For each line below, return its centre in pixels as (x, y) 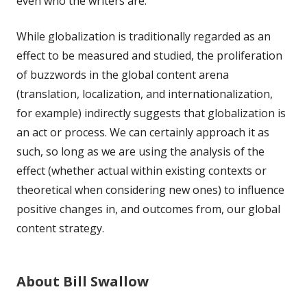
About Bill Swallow (83, 281)
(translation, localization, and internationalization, (145, 94)
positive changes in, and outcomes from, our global (148, 209)
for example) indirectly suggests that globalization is (151, 113)
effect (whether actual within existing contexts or (142, 170)
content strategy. (60, 228)
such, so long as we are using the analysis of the (140, 151)
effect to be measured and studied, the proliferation (149, 55)
